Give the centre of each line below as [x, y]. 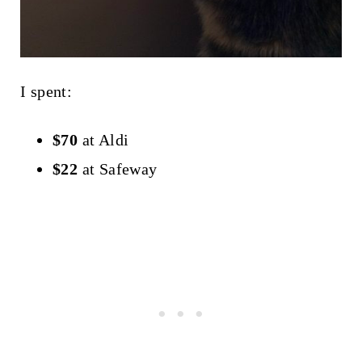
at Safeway [118, 168]
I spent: [46, 91]
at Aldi [103, 139]
